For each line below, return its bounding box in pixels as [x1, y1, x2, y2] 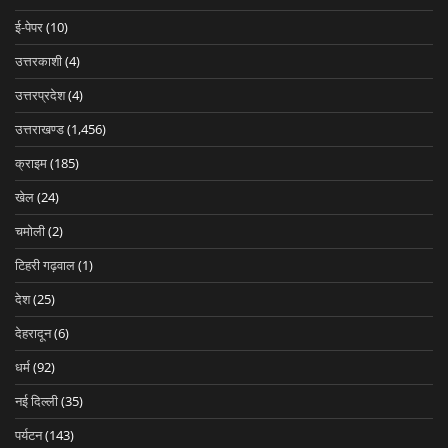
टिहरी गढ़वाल [15, 255, 75, 274]
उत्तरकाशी [15, 51, 62, 70]
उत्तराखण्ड [15, 119, 64, 138]
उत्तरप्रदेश [15, 85, 65, 104]
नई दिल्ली [15, 391, 58, 410]
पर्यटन [15, 425, 42, 444]
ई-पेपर [15, 17, 43, 36]
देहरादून [15, 323, 51, 342]
